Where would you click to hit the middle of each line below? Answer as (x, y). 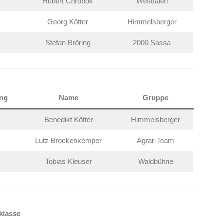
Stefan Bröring (68, 43)
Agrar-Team (156, 140)
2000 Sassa (152, 43)
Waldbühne (155, 161)
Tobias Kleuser (68, 161)
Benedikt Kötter (68, 119)
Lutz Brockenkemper (69, 140)
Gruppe (156, 98)
